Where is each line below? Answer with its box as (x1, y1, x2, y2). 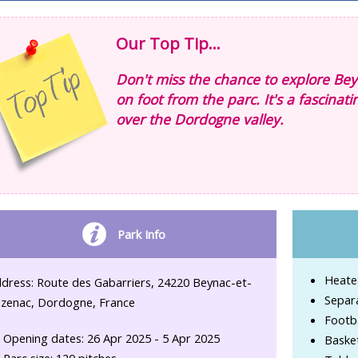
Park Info (117, 225, 165, 242)
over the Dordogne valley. (116, 109, 284, 129)
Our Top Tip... (116, 33, 221, 55)
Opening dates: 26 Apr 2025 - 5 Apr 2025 (3, 330, 220, 347)
